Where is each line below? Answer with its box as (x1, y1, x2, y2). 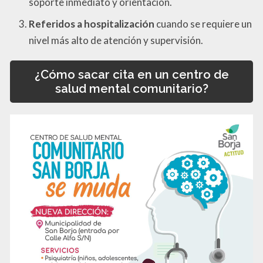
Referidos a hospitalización (29, 17, 154, 30)
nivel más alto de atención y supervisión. (29, 33, 203, 46)
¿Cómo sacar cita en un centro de (34, 68, 229, 82)
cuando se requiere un (154, 17, 252, 30)
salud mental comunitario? (55, 82, 208, 96)
